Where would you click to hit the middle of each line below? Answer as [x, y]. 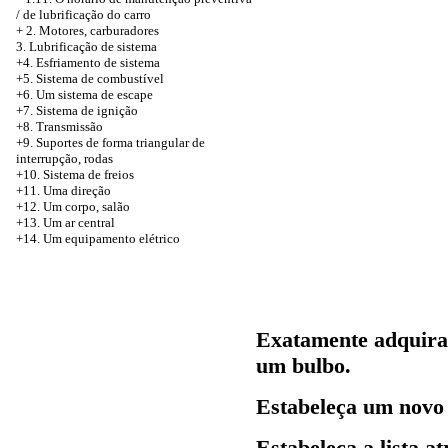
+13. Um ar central [65, 222]
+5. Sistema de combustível [90, 78]
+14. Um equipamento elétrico [98, 238]
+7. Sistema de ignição [77, 110]
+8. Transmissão [59, 126]
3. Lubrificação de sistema [86, 46]
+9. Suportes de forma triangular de [110, 142]
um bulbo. [303, 365]
